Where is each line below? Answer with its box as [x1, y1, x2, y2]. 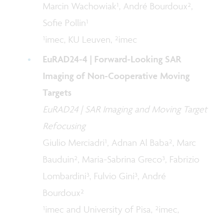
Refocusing [43, 119, 86, 132]
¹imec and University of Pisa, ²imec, [43, 203, 180, 215]
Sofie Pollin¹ [43, 16, 89, 28]
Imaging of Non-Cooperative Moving [43, 69, 190, 82]
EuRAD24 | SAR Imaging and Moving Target [43, 103, 208, 115]
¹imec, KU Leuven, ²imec [43, 33, 137, 45]
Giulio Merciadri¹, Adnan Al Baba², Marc [43, 136, 196, 148]
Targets [43, 86, 75, 98]
